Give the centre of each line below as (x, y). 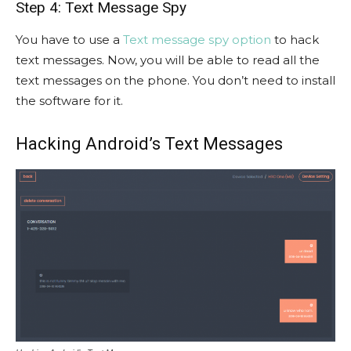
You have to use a (69, 40)
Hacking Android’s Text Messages (149, 144)
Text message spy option (197, 40)
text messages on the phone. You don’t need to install (175, 81)
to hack (295, 40)
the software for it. (69, 101)
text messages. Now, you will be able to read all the (168, 60)
